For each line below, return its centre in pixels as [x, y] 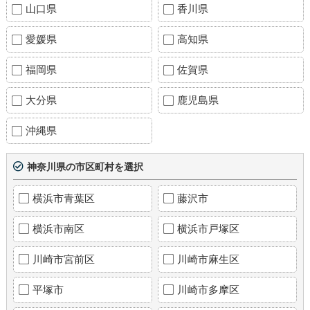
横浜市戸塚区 [209, 228]
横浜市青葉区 [63, 198]
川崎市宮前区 [63, 259]
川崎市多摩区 [209, 289]
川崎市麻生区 [209, 259]
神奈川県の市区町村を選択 [85, 166]
